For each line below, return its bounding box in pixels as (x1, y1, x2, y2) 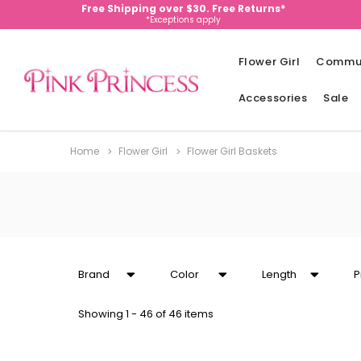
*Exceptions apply (145, 14, 221, 26)
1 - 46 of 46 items (126, 306, 214, 322)
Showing (78, 306, 126, 322)
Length (262, 267, 297, 282)
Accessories (238, 90, 308, 106)
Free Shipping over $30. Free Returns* (81, 2, 285, 15)
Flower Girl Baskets (187, 144, 277, 158)
